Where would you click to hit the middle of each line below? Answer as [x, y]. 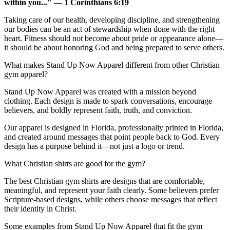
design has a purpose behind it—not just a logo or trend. [94, 146]
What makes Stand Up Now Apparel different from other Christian [112, 65]
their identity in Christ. [40, 209]
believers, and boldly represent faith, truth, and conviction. [98, 110]
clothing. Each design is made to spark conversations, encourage [108, 101]
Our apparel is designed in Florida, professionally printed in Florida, [114, 128]
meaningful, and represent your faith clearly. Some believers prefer [111, 190]
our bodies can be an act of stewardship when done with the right [109, 29]
